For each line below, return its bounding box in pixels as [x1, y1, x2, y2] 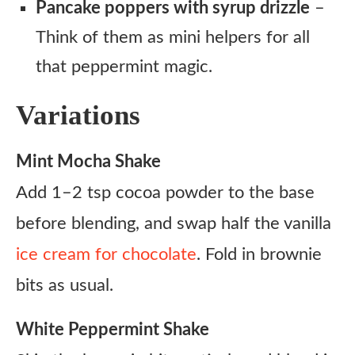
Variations [16, 100, 140, 131]
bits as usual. [16, 277, 113, 294]
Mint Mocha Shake [16, 153, 161, 170]
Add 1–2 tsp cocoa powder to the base [16, 184, 315, 201]
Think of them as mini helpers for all [36, 29, 310, 46]
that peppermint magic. [36, 58, 212, 75]
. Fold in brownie [197, 246, 322, 263]
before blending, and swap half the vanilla [16, 215, 331, 232]
